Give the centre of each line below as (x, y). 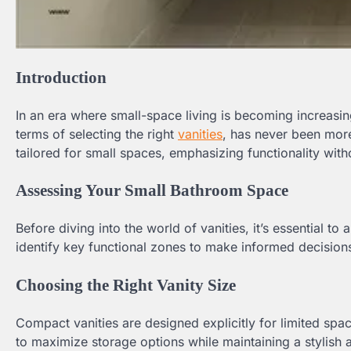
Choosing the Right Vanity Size (126, 285)
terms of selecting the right (97, 134)
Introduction (61, 77)
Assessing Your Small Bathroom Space (152, 190)
